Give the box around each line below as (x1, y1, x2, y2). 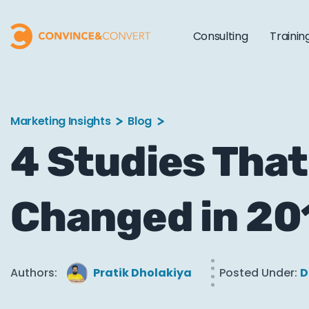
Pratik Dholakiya (93, 265, 192, 281)
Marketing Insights (10, 113, 111, 129)
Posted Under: (219, 265, 297, 281)
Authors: (10, 265, 57, 281)
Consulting (192, 28, 248, 44)
